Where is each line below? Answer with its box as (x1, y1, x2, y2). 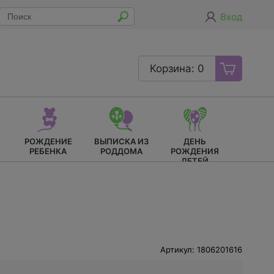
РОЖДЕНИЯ (171, 146, 219, 156)
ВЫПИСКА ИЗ (94, 136, 149, 146)
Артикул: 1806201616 (160, 245, 242, 254)
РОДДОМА (100, 146, 143, 156)
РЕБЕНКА (29, 146, 67, 156)
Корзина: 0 (150, 62, 204, 75)
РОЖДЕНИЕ (24, 136, 72, 146)
